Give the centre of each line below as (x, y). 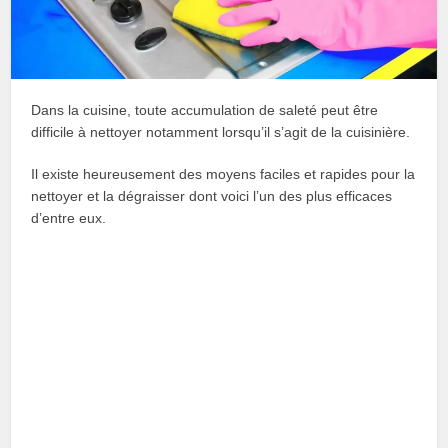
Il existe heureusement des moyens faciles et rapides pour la (223, 173)
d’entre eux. (69, 217)
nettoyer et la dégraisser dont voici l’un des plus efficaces (212, 195)
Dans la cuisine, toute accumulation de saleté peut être (205, 109)
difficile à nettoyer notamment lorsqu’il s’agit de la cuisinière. (221, 131)
